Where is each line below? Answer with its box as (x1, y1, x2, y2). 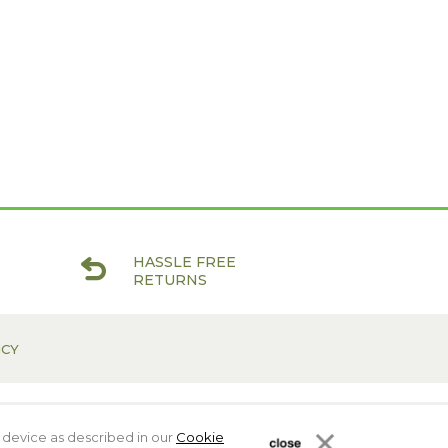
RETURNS (132, 271, 207, 289)
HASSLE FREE (132, 253, 236, 271)
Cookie (176, 429, 224, 445)
